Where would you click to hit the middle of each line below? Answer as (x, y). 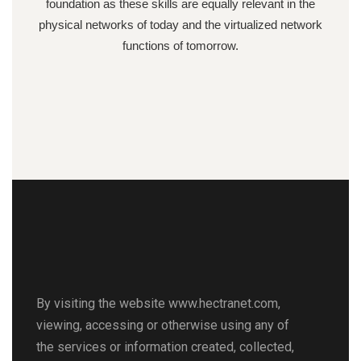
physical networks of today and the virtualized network (180, 25)
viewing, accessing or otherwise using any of (163, 325)
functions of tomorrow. (180, 46)
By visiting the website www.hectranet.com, (158, 303)
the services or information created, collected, (165, 347)
